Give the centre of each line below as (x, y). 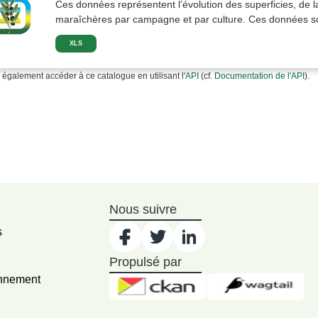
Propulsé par (145, 262)
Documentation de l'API (259, 76)
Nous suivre (143, 210)
